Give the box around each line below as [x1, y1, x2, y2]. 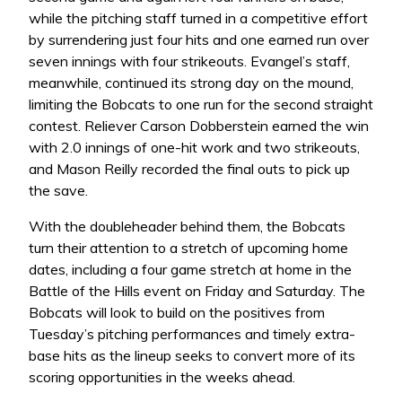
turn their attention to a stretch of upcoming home [29, 239, 348, 258]
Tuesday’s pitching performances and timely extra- [29, 325, 355, 344]
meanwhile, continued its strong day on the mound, [29, 74, 354, 92]
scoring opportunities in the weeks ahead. [29, 368, 295, 387]
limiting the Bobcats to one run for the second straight [29, 95, 373, 114]
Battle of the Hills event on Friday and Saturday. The [29, 282, 365, 301]
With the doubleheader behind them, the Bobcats [29, 217, 345, 236]
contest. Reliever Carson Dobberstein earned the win [29, 117, 369, 135]
